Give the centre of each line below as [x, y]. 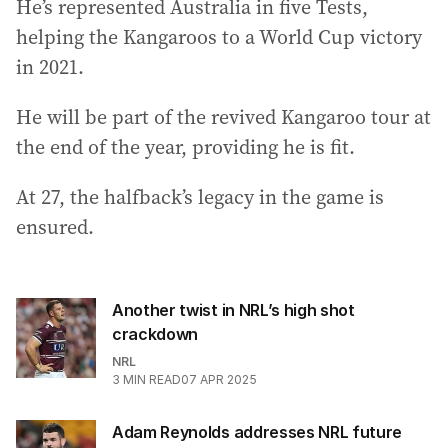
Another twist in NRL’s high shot [233, 309]
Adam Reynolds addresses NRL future [257, 431]
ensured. [55, 226]
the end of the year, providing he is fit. [185, 146]
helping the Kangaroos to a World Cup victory [219, 36]
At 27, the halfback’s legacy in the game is [200, 196]
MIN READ [152, 379]
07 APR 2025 [219, 379]
